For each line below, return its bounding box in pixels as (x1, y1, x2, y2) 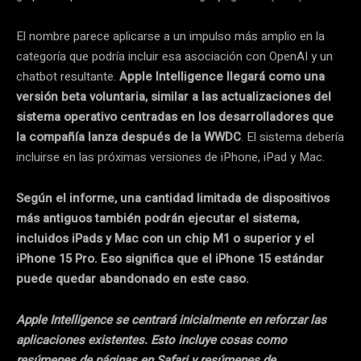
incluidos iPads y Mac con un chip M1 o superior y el (16, 229, 314, 247)
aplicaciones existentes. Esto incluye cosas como (16, 330, 287, 349)
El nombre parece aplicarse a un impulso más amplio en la (16, 27, 325, 45)
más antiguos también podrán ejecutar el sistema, (16, 209, 299, 227)
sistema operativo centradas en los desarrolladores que (16, 107, 334, 126)
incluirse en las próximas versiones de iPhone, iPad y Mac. (16, 147, 325, 166)
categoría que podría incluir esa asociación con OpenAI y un (16, 47, 333, 65)
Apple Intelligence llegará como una (119, 67, 325, 85)
